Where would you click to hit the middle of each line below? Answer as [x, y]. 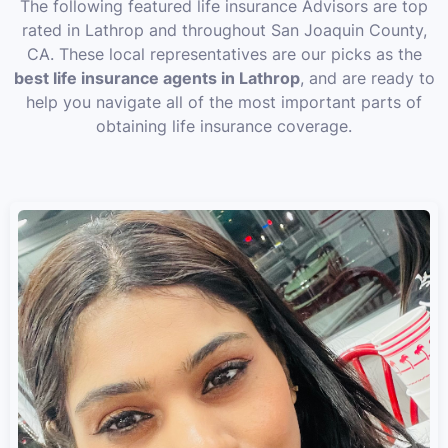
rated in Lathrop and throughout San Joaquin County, [224, 30]
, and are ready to [367, 78]
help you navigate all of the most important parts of [224, 102]
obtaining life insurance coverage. [224, 126]
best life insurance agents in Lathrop [156, 78]
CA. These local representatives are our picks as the [224, 54]
